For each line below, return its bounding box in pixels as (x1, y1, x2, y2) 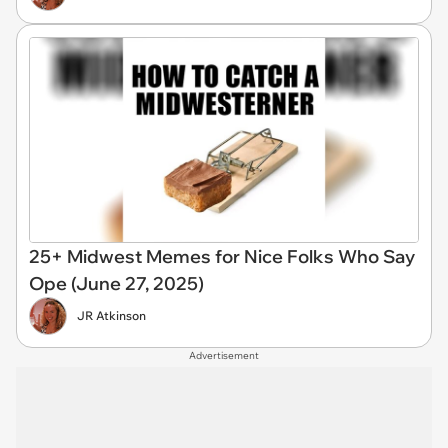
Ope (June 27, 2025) (29, 272, 204, 296)
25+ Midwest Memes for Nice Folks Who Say (29, 245, 415, 269)
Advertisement (189, 349, 259, 363)
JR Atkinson (77, 308, 146, 324)
